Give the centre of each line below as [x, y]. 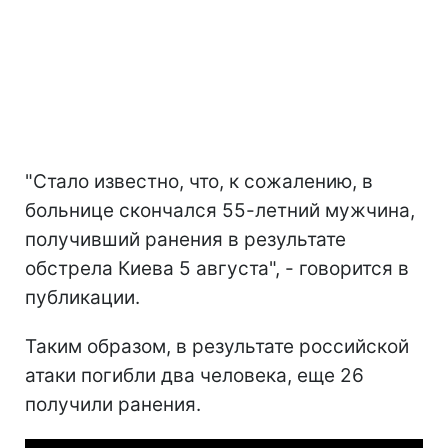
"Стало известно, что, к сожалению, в [199, 181]
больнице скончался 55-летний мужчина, [220, 210]
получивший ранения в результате [185, 239]
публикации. [82, 297]
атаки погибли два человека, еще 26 [194, 375]
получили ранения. [113, 404]
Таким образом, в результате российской [217, 346]
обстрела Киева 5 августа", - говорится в [217, 268]
